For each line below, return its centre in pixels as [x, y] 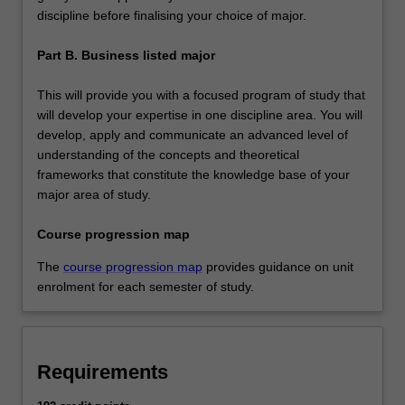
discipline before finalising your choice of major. [172, 15]
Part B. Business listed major [126, 55]
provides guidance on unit [278, 266]
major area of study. [94, 194]
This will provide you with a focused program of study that [201, 94]
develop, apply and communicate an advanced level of [193, 134]
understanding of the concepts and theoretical [168, 154]
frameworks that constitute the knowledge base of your [193, 174]
